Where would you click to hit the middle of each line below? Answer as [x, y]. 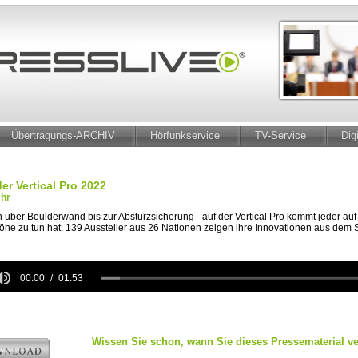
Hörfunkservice [185, 135]
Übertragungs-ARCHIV [63, 135]
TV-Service [280, 135]
